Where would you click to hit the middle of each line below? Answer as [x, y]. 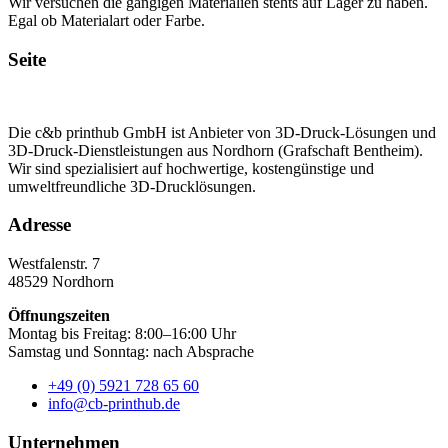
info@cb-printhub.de [114, 404]
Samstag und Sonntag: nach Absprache [131, 352]
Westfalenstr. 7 [54, 264]
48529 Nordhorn [61, 282]
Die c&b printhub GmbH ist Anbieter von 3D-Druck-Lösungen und [222, 132]
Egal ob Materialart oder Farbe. [106, 21]
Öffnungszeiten [59, 316]
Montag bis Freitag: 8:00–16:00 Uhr [122, 334]
